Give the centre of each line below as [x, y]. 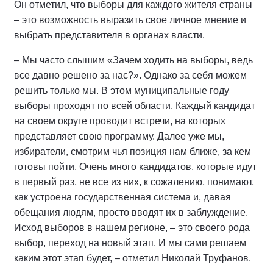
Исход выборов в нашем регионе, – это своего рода [132, 227]
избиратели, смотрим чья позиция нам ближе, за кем [133, 151]
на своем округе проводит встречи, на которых [120, 121]
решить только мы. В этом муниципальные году [122, 90]
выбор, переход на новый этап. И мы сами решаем [130, 243]
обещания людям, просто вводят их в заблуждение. [131, 212]
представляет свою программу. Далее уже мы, [119, 136]
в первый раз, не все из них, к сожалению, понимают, [134, 182]
